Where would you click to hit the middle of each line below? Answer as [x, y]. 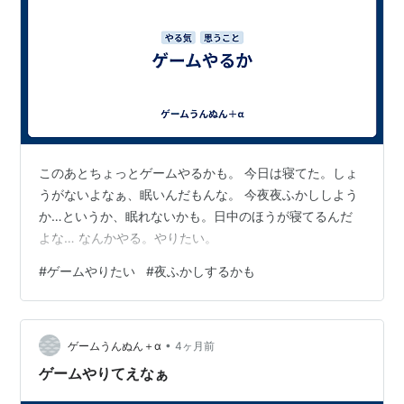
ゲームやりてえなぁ [104, 374]
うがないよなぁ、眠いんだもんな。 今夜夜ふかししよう [199, 195]
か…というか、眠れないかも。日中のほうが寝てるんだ [196, 216]
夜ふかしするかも [205, 271]
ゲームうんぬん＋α [115, 345]
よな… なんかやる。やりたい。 [129, 238]
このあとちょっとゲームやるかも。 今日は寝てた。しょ [199, 173]
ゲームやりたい [92, 271]
